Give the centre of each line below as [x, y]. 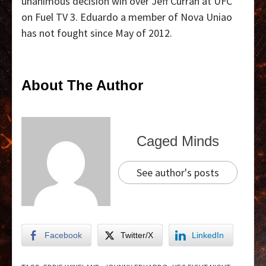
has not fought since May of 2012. [97, 33]
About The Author [82, 85]
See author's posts [178, 172]
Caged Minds [178, 141]
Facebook [63, 235]
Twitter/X [137, 235]
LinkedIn [208, 235]
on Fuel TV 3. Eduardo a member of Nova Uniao [127, 17]
